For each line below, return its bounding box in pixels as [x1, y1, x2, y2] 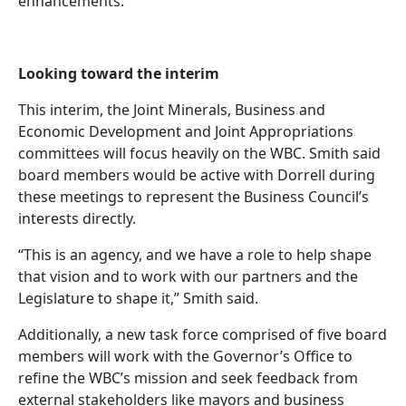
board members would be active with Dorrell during [18, 164, 375, 185]
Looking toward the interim [18, 63, 219, 83]
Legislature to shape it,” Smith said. [18, 287, 258, 308]
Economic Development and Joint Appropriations [18, 121, 353, 141]
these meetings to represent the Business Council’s [18, 186, 369, 207]
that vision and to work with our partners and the [18, 266, 358, 286]
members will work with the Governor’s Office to [18, 345, 353, 366]
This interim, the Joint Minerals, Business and [18, 99, 325, 120]
